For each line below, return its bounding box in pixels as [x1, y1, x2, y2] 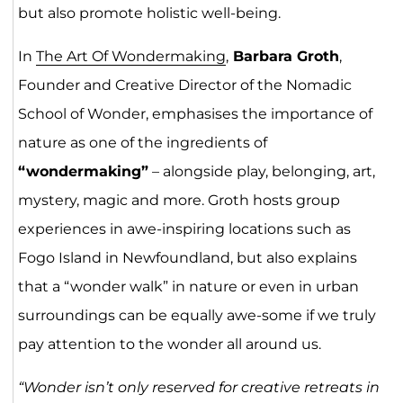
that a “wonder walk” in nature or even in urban [17, 278, 359, 296]
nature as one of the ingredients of [17, 134, 267, 152]
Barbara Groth [228, 48, 339, 66]
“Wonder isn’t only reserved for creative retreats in [17, 379, 380, 397]
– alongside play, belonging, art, [148, 163, 375, 181]
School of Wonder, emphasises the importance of [17, 105, 372, 123]
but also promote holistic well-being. [17, 4, 281, 22]
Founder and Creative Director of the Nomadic [17, 76, 352, 94]
